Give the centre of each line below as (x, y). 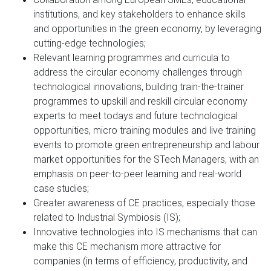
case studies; (61, 188)
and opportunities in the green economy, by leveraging (147, 28)
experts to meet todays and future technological (135, 115)
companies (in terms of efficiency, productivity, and (140, 260)
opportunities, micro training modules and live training (145, 130)
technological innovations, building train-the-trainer (139, 86)
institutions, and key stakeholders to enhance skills (139, 14)
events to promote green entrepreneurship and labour (146, 144)
